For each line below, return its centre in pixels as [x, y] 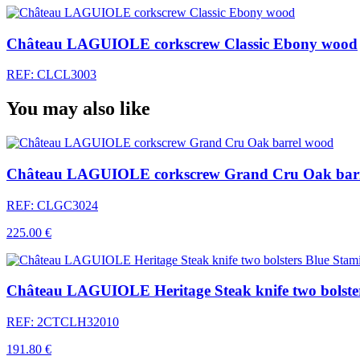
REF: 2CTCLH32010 [63, 322]
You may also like [78, 109]
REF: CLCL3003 [51, 75]
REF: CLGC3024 [52, 205]
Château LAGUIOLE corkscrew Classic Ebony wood [182, 43]
